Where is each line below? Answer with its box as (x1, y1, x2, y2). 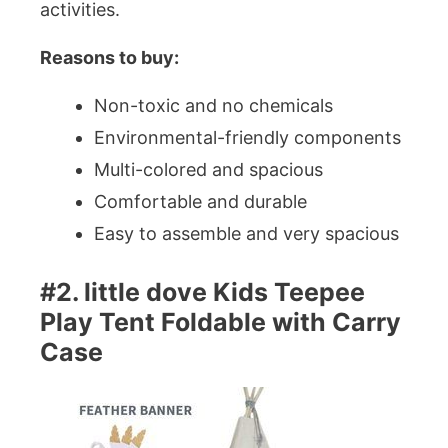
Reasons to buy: (40, 47, 179, 69)
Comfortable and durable (94, 191, 307, 213)
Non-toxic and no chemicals (94, 95, 333, 117)
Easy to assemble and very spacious (94, 223, 399, 245)
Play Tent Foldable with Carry (40, 307, 401, 338)
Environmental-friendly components (94, 127, 401, 149)
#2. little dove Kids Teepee (40, 277, 365, 308)
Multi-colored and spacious (94, 159, 323, 181)
